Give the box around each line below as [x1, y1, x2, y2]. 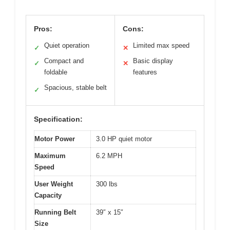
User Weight [34, 180, 73, 188]
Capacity [34, 191, 62, 200]
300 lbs [96, 180, 118, 188]
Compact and [44, 57, 84, 65]
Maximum [34, 152, 66, 160]
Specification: [34, 115, 83, 124]
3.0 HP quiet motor [96, 135, 152, 143]
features [133, 68, 157, 76]
